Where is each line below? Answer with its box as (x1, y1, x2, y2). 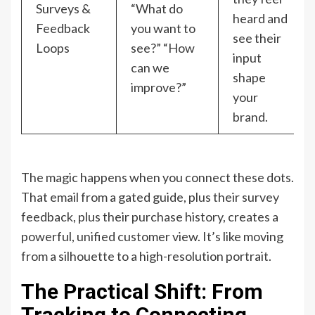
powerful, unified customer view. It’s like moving (21, 229, 283, 245)
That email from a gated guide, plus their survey (21, 189, 279, 205)
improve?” (131, 79, 186, 96)
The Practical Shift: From (21, 279, 263, 304)
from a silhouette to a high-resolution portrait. (21, 248, 271, 264)
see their (233, 30, 281, 46)
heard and (233, 11, 288, 27)
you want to (131, 20, 195, 37)
